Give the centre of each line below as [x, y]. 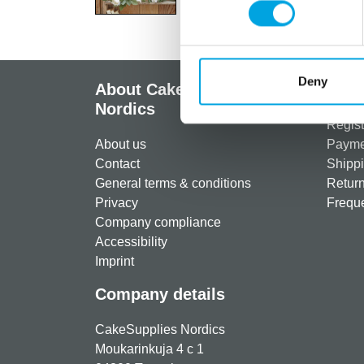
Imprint [115, 261]
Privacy [117, 203]
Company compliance [158, 222]
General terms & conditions [173, 183]
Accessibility [131, 242]
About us [121, 144]
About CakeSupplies [173, 89]
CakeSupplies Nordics [160, 329]
